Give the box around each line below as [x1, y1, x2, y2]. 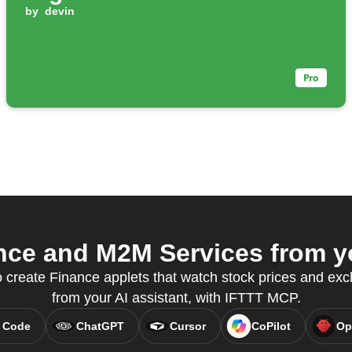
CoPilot [251, 320, 291, 333]
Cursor [169, 320, 206, 333]
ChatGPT [75, 320, 124, 333]
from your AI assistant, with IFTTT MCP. [51, 290, 301, 306]
